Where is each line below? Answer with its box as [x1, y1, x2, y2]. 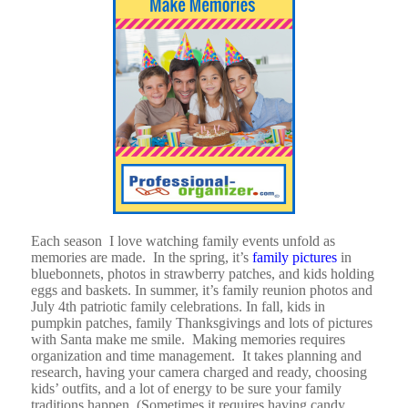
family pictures [251, 250, 337, 266]
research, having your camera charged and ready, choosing [30, 364, 367, 381]
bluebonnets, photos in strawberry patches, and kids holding [30, 266, 374, 282]
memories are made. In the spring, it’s [30, 250, 252, 266]
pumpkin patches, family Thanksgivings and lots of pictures [30, 315, 372, 331]
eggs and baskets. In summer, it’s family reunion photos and [30, 282, 376, 299]
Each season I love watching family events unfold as [30, 233, 335, 250]
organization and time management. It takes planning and [30, 348, 362, 364]
